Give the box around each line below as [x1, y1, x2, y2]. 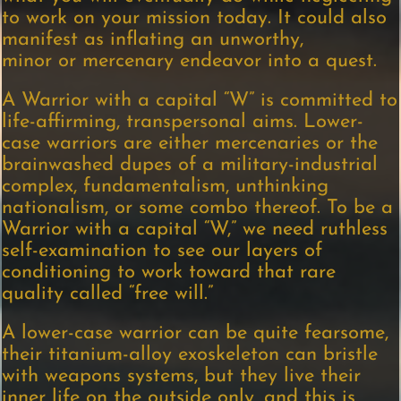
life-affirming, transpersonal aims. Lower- [2, 112, 364, 133]
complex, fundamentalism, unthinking [2, 176, 329, 198]
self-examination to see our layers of [2, 241, 323, 262]
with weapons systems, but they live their [2, 366, 362, 388]
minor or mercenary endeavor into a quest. [2, 51, 378, 73]
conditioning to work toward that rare [2, 262, 337, 284]
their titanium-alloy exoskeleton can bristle [2, 345, 379, 366]
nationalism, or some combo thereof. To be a [2, 198, 394, 219]
